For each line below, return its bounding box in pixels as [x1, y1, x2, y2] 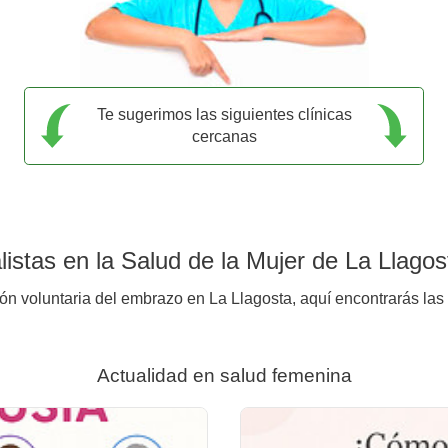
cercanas [191, 127, 257, 145]
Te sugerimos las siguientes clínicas [96, 105, 352, 123]
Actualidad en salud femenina [96, 364, 352, 386]
